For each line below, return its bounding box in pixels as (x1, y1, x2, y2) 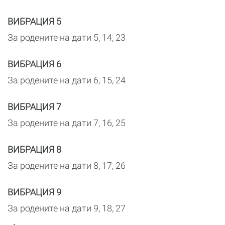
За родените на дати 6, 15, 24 (8, 75, 126, 85)
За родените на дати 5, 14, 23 (8, 32, 126, 43)
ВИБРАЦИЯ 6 (8, 59, 61, 69)
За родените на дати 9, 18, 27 (8, 203, 126, 213)
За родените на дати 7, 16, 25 (8, 118, 126, 128)
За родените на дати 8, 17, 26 (8, 160, 126, 171)
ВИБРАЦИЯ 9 (8, 187, 61, 197)
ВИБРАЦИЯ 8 (8, 144, 61, 155)
